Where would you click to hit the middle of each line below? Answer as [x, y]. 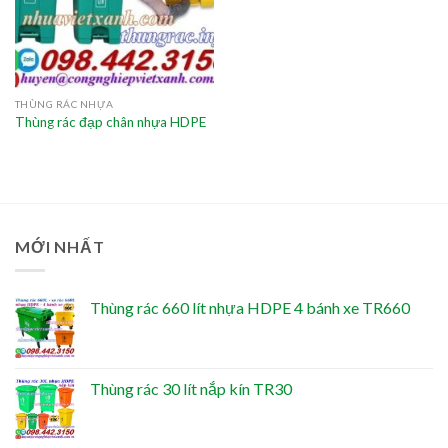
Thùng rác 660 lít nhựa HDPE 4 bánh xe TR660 [250, 308]
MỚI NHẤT [60, 246]
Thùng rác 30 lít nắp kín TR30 [191, 389]
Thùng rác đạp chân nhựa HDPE [110, 121]
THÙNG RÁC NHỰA [64, 104]
